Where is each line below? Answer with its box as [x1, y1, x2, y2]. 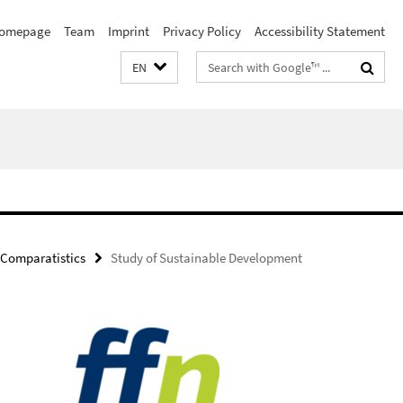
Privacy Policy [163, 22, 241, 40]
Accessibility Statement [255, 22, 385, 40]
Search [197, 55, 236, 72]
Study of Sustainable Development [111, 249, 302, 266]
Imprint [108, 22, 149, 40]
